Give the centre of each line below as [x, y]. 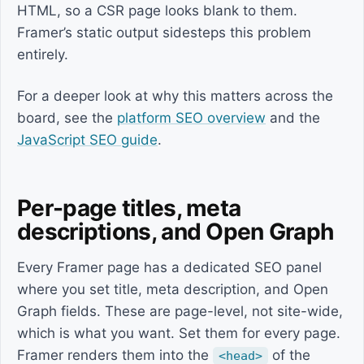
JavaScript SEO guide [87, 140]
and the [293, 118]
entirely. [43, 54]
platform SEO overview [191, 118]
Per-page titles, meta [129, 208]
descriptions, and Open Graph [175, 232]
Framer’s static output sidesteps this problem [164, 32]
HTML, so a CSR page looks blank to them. [157, 11]
